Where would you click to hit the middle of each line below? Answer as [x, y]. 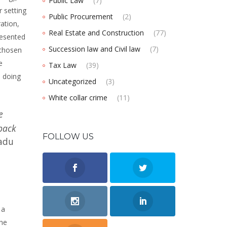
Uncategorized [72, 82]
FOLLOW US [68, 137]
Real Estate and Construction [96, 33]
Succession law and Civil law [94, 49]
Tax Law [62, 65]
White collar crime [78, 98]
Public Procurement [81, 17]
